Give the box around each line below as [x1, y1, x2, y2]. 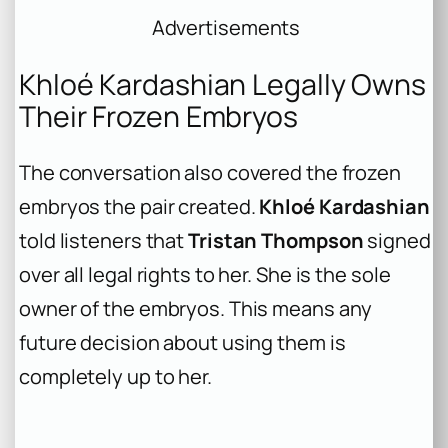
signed [363, 227, 431, 255]
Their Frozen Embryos [19, 96, 298, 136]
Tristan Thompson [188, 227, 364, 255]
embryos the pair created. [19, 193, 260, 221]
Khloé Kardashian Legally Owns [19, 64, 427, 104]
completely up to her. [19, 363, 212, 391]
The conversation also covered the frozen [19, 159, 401, 187]
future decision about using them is [19, 329, 346, 357]
